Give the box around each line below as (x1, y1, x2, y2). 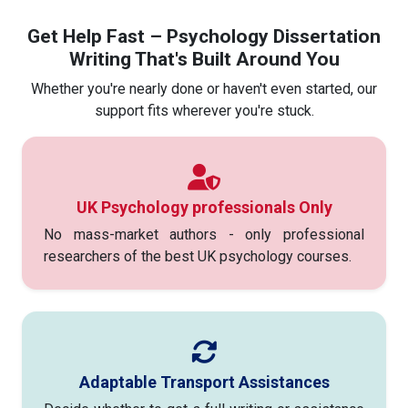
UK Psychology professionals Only (76, 197, 332, 217)
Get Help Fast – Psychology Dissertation (27, 25, 381, 47)
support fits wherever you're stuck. (94, 101, 314, 119)
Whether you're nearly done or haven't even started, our (31, 79, 377, 97)
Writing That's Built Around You (68, 47, 340, 70)
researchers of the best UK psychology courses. (44, 247, 352, 265)
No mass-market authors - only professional (44, 225, 364, 243)
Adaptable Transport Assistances (78, 372, 330, 392)
